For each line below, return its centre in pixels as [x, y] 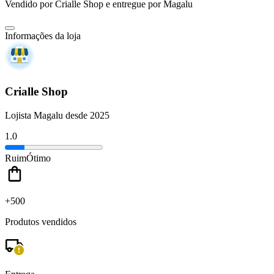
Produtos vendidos [41, 221]
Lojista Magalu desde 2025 [57, 115]
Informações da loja [43, 36]
